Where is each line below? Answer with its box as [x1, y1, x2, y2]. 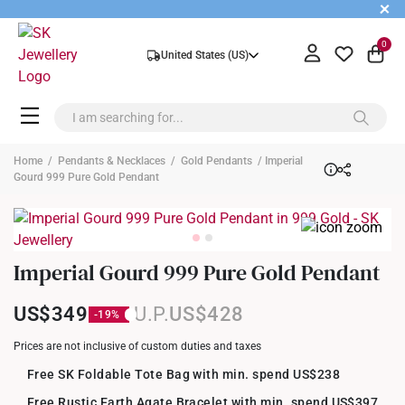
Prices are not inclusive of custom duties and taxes [14, 340, 261, 353]
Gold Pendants [181, 155, 252, 167]
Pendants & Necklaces [58, 155, 165, 167]
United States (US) [160, 49, 249, 61]
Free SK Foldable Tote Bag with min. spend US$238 [27, 367, 341, 381]
